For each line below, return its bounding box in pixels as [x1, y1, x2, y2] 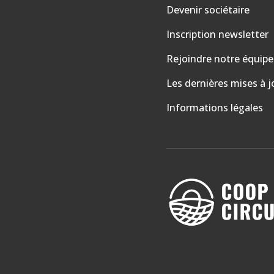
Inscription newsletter [166, 27, 268, 41]
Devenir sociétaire [166, 2, 250, 17]
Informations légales [166, 100, 263, 114]
